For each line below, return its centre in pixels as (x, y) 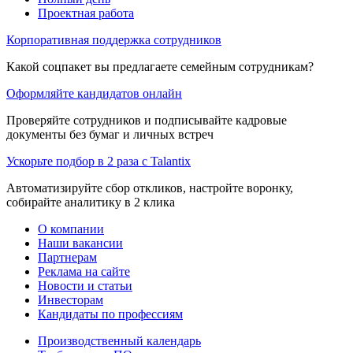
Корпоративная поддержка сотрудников (114, 39)
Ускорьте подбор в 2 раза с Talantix (98, 161)
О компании (71, 229)
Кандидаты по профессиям (110, 314)
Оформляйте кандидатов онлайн (94, 93)
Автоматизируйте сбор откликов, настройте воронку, (150, 188)
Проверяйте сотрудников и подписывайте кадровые (147, 120)
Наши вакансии (80, 243)
